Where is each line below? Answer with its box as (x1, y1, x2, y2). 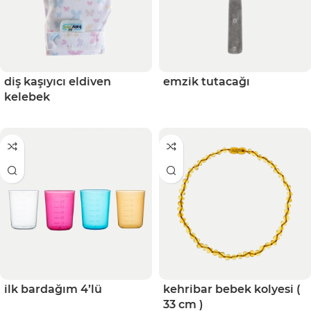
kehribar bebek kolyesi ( (163, 282, 301, 296)
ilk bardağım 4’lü (4, 282, 102, 296)
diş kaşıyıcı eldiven (4, 74, 111, 88)
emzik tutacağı (163, 74, 250, 88)
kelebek (4, 90, 50, 103)
